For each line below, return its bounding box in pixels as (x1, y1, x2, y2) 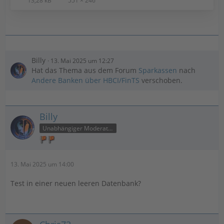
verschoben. (139, 75, 182, 85)
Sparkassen (138, 65, 177, 75)
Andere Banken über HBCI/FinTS (31, 75, 139, 85)
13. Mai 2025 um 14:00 (10, 159, 74, 168)
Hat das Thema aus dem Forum (31, 65, 138, 75)
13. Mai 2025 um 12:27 (50, 56, 114, 65)
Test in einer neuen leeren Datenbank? (10, 178, 141, 188)
